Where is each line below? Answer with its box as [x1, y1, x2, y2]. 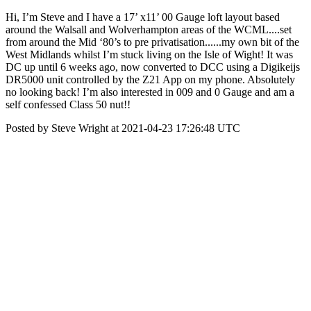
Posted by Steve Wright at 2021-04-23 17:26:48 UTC [6, 122, 240, 134]
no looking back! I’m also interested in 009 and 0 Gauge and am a [6, 86, 294, 98]
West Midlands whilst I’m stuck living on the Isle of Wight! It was [6, 49, 293, 60]
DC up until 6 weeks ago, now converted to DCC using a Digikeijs [6, 61, 300, 73]
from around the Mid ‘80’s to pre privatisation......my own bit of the [6, 36, 299, 48]
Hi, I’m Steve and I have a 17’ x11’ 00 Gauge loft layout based [6, 11, 280, 23]
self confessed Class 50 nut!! [6, 99, 131, 110]
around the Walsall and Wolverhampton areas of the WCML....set [6, 24, 292, 35]
